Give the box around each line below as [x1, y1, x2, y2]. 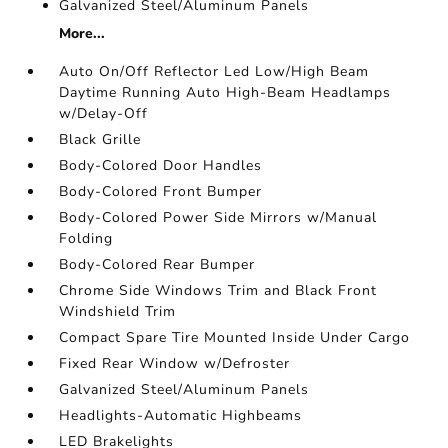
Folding [59, 229, 114, 249]
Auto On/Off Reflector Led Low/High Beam [59, 62, 370, 82]
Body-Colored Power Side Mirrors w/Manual [59, 208, 378, 228]
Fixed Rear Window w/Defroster [59, 354, 291, 374]
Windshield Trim [59, 302, 177, 322]
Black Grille [59, 130, 142, 150]
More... [59, 24, 106, 44]
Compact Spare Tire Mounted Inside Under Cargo [59, 328, 411, 348]
